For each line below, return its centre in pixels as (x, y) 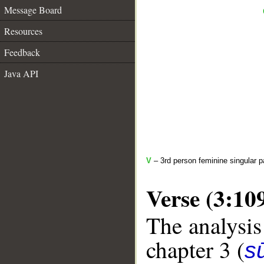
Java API (21, 73)
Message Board (33, 10)
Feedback (22, 52)
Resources (23, 31)
